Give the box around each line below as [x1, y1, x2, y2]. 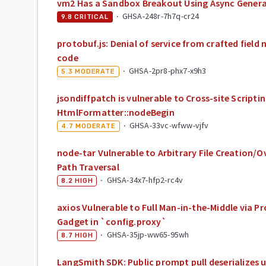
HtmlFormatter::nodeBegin [57, 106, 175, 118]
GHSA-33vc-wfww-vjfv [129, 119, 209, 131]
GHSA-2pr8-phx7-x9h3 [128, 65, 207, 76]
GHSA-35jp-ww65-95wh [106, 229, 189, 240]
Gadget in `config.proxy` [57, 215, 167, 227]
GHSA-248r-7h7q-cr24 [122, 10, 199, 21]
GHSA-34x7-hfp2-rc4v [106, 174, 183, 185]
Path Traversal [57, 160, 119, 173]
